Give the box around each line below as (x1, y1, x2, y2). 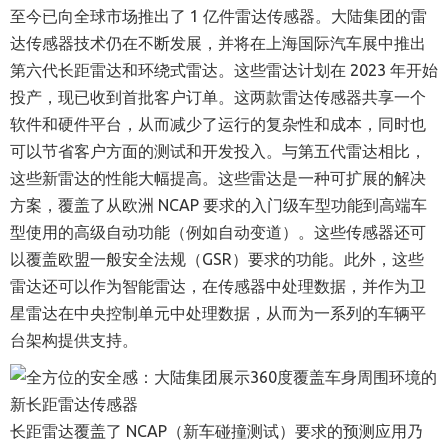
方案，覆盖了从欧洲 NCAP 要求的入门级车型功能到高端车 (10, 196, 427, 214)
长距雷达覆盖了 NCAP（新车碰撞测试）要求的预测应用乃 (10, 422, 423, 440)
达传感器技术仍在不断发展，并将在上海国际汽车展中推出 (10, 34, 426, 52)
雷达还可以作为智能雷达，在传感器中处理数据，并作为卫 (10, 277, 426, 295)
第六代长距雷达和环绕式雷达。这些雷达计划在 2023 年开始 (10, 61, 438, 79)
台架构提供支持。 (10, 331, 138, 349)
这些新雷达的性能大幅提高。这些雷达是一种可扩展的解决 (10, 169, 426, 187)
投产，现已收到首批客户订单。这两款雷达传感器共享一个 (10, 88, 426, 106)
